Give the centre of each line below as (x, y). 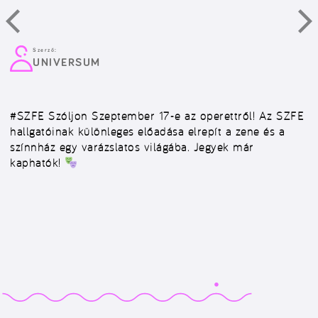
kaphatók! (37, 163)
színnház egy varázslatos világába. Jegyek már (132, 147)
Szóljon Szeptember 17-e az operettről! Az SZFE (176, 116)
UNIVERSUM (67, 62)
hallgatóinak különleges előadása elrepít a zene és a (147, 131)
